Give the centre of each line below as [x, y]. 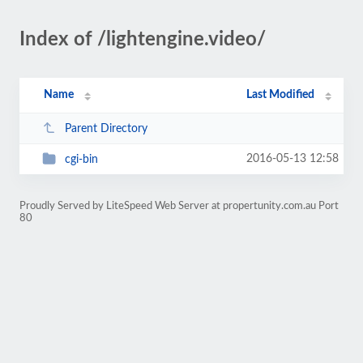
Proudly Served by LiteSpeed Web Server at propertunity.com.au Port [179, 206]
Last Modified [281, 95]
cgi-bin [81, 159]
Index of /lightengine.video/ [143, 40]
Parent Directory [106, 128]
